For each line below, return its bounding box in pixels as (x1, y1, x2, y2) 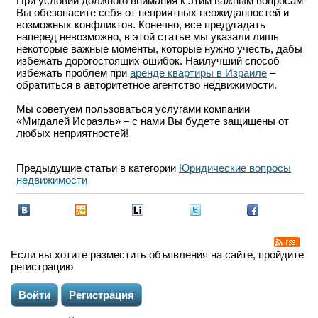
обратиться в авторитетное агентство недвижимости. (16, 79, 277, 91)
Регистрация (69, 289, 134, 301)
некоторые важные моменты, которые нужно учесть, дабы (16, 43, 302, 55)
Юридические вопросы (179, 162, 291, 174)
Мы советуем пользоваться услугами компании (16, 103, 250, 115)
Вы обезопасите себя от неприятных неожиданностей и (16, 6, 289, 18)
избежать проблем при (16, 67, 130, 79)
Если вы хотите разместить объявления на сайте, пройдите (11, 248, 304, 261)
